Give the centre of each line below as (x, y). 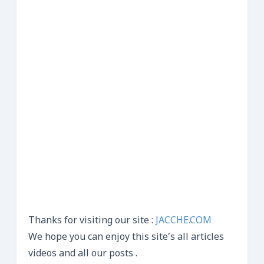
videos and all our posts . (83, 254)
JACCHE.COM (184, 221)
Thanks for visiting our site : (92, 221)
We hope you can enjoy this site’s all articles (126, 237)
